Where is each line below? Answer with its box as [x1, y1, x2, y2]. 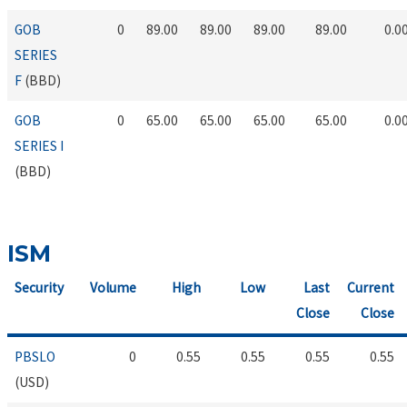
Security [15, 279, 65, 297]
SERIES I [15, 136, 65, 154]
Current [347, 279, 395, 297]
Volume [90, 279, 137, 297]
